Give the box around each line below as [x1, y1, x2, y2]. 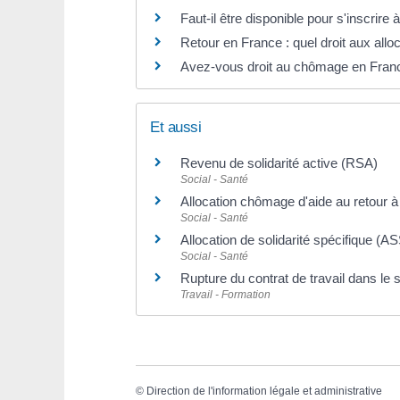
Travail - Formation [180, 288, 271, 302]
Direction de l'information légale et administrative [146, 384, 382, 397]
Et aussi [150, 119, 202, 137]
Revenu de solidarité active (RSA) [180, 155, 378, 171]
